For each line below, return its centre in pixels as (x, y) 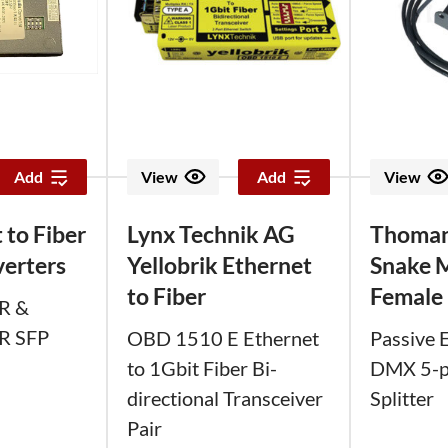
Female (406, 295)
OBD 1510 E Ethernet (223, 338)
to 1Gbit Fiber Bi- (202, 368)
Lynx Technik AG (211, 233)
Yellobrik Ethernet (219, 264)
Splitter (402, 398)
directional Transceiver (225, 398)
